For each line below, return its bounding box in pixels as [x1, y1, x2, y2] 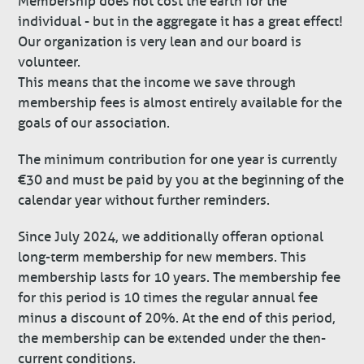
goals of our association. [18, 114, 171, 132]
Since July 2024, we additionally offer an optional [18, 228, 324, 246]
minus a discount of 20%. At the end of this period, [18, 310, 336, 327]
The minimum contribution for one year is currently [18, 151, 338, 169]
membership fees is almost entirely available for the [18, 93, 343, 111]
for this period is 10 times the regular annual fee [18, 289, 318, 307]
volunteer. [18, 53, 81, 71]
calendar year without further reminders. [18, 192, 271, 210]
